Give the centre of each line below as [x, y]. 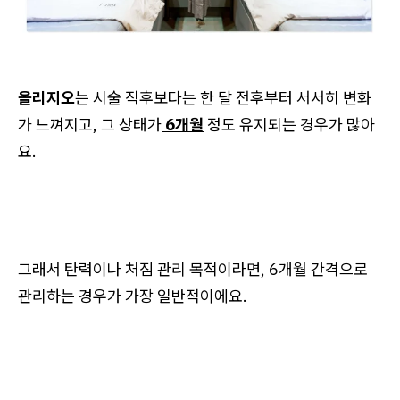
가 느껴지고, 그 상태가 [90, 124]
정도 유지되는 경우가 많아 [289, 124]
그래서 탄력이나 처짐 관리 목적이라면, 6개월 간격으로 [193, 269]
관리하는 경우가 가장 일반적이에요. [133, 296]
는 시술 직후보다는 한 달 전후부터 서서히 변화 [223, 97]
